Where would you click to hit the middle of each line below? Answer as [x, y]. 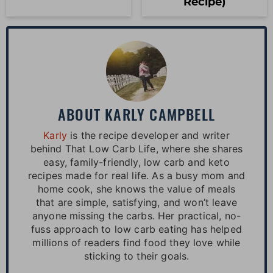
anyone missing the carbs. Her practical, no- [136, 215]
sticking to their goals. [136, 256]
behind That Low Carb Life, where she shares [136, 148]
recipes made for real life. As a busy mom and [136, 175]
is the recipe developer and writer [148, 135]
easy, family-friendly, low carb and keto [136, 162]
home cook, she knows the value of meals [136, 189]
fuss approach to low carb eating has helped [136, 229]
